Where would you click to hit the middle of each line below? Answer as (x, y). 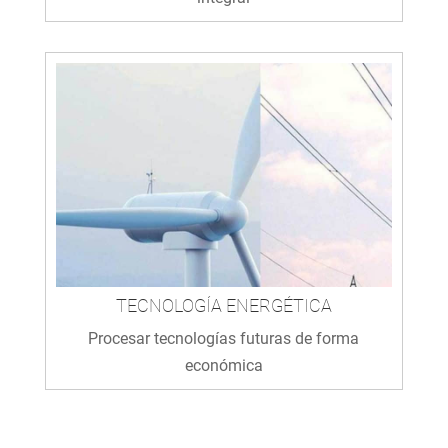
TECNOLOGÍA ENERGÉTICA (223, 305)
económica (223, 365)
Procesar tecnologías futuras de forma (224, 338)
